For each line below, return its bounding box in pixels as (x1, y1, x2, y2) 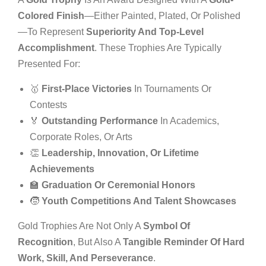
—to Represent (18, 26, 86, 37)
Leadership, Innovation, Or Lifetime (42, 147, 199, 158)
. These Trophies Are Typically (94, 42, 221, 53)
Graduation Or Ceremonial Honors (42, 179, 195, 190)
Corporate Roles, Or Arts (30, 131, 132, 142)
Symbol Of (143, 220, 190, 231)
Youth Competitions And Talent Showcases (42, 195, 236, 206)
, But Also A (73, 236, 123, 247)
